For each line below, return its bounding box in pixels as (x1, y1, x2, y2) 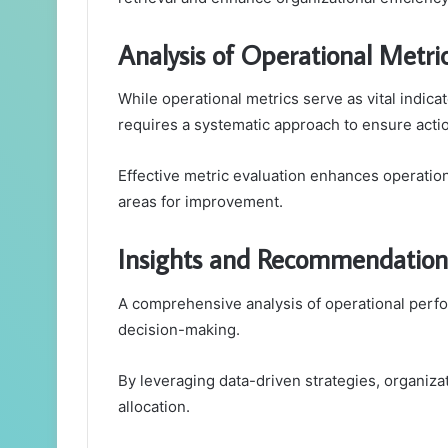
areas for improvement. (118, 192, 283, 212)
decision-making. (118, 319, 240, 339)
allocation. (118, 396, 190, 416)
